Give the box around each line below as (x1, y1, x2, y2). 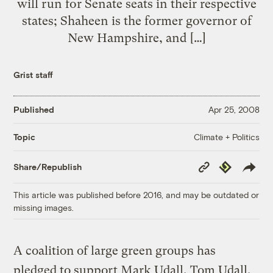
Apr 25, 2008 (208, 104, 260, 115)
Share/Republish (13, 161, 82, 172)
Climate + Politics (193, 131, 260, 142)
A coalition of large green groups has (13, 243, 216, 258)
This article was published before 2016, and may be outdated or (13, 189, 260, 200)
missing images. (13, 202, 74, 213)
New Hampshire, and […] (67, 30, 206, 45)
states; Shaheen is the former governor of (21, 13, 252, 28)
